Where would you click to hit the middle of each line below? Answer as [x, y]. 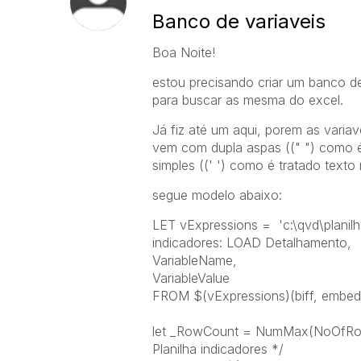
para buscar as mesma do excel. [247, 100]
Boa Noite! [183, 52]
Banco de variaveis [239, 21]
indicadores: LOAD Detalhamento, [251, 243]
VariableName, [194, 260]
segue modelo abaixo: [217, 195]
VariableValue [191, 278]
